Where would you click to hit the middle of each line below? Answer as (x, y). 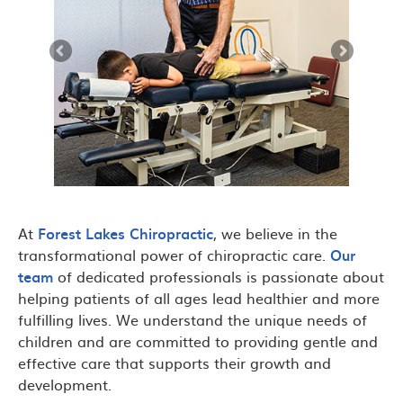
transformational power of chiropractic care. (174, 255)
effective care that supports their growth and (175, 363)
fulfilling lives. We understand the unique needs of (193, 320)
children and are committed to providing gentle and (198, 341)
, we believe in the (275, 233)
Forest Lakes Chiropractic (125, 233)
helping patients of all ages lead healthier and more (199, 298)
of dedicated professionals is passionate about (219, 277)
